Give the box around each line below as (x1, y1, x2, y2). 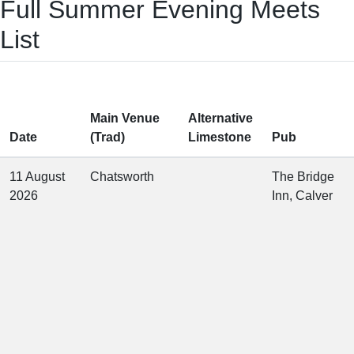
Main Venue (90, 111, 160, 126)
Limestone (188, 130, 251, 145)
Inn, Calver (272, 189, 333, 203)
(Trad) (90, 130, 125, 145)
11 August (9, 170, 65, 184)
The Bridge (272, 170, 334, 184)
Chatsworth (90, 170, 154, 184)
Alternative (188, 111, 253, 126)
